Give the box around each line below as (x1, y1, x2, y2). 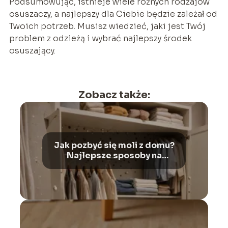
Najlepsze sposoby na (66, 150, 162, 161)
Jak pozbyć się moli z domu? (53, 140, 175, 151)
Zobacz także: (78, 89, 150, 102)
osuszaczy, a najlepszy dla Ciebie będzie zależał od (9, 9, 217, 20)
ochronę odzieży (79, 160, 149, 172)
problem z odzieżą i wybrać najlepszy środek (9, 33, 192, 44)
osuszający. (9, 45, 55, 56)
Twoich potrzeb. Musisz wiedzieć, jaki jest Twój (9, 21, 206, 32)
